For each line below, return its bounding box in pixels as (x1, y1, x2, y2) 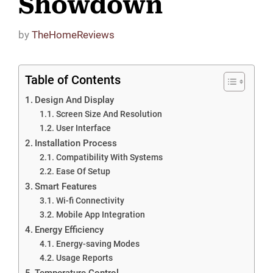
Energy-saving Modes (55, 238, 140, 249)
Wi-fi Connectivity (55, 195, 124, 205)
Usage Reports (55, 252, 113, 263)
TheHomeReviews (32, 28, 115, 41)
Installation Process (35, 137, 118, 149)
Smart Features (35, 180, 97, 192)
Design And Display (35, 94, 115, 105)
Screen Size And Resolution (55, 108, 162, 119)
